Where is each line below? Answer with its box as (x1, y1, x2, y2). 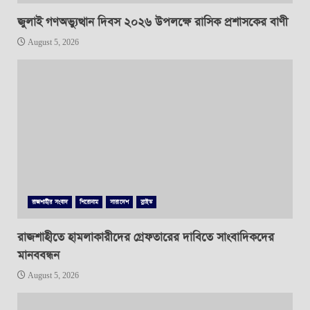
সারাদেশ (110, 198, 129, 207)
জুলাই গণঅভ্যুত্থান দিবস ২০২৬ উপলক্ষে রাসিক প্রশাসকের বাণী (17, 15, 288, 31)
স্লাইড (140, 198, 153, 207)
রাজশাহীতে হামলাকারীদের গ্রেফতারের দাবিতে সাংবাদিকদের (17, 230, 274, 246)
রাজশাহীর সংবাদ (32, 198, 68, 207)
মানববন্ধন (17, 248, 60, 264)
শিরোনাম (79, 198, 99, 207)
